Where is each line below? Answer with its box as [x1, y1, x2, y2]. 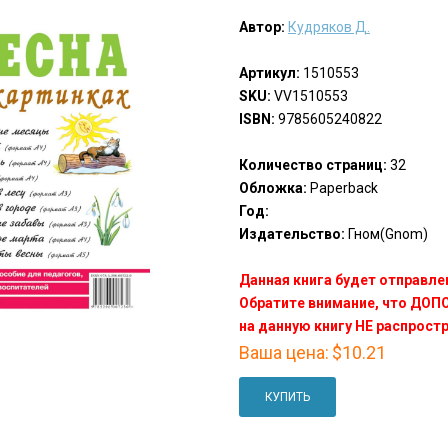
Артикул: [238, 65, 300, 82]
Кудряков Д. [287, 19, 370, 36]
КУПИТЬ [264, 390, 310, 405]
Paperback [306, 180, 378, 197]
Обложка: [238, 180, 307, 197]
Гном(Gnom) [344, 226, 428, 243]
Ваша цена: [238, 342, 329, 364]
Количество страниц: [238, 157, 387, 174]
